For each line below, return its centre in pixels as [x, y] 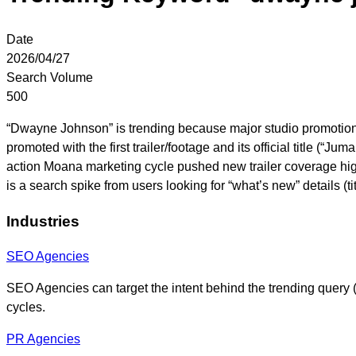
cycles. [26, 308]
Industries [43, 221]
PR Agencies [43, 339]
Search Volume [50, 77]
